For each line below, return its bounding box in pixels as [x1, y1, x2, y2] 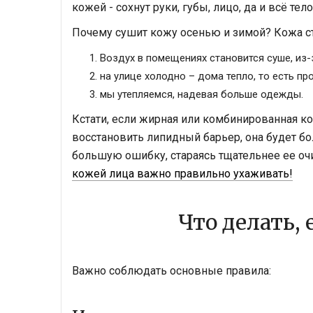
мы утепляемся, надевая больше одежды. [100, 87, 303, 101]
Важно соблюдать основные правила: [72, 263, 271, 277]
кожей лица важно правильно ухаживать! [72, 166, 293, 180]
